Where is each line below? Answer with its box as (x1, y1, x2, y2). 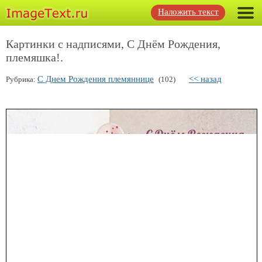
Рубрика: (6, 75, 37, 84)
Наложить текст (158, 7, 219, 16)
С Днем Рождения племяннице (37, 74, 154, 84)
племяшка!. (6, 51, 63, 64)
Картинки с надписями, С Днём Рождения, (6, 37, 220, 50)
